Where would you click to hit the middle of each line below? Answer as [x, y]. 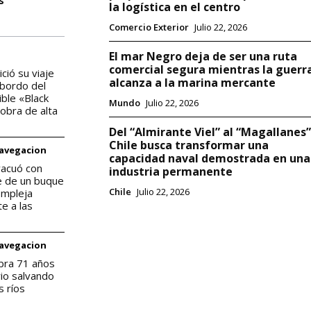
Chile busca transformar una [188, 145]
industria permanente [170, 172]
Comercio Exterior [149, 27]
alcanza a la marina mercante [192, 83]
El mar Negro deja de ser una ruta [203, 57]
